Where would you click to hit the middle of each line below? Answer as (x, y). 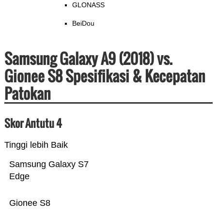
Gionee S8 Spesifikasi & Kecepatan (105, 76)
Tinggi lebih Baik (36, 145)
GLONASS (88, 5)
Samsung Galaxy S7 (49, 164)
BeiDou (83, 23)
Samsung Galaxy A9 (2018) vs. (88, 59)
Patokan (27, 93)
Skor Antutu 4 (33, 123)
